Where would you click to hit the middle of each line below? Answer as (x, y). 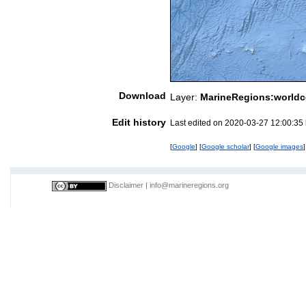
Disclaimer (126, 185)
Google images (279, 146)
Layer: (185, 97)
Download (142, 95)
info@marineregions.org (189, 185)
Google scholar (225, 146)
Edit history (139, 122)
